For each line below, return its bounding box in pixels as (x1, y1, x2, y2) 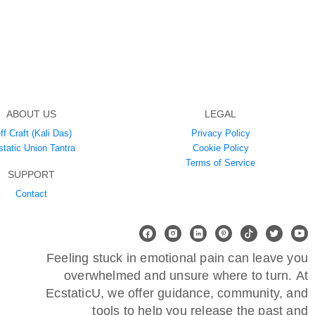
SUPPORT (8, 169, 56, 181)
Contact (15, 188, 48, 200)
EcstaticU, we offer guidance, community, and (46, 286, 308, 301)
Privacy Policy (191, 128, 250, 139)
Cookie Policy (192, 143, 249, 154)
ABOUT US (6, 108, 57, 120)
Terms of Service (186, 157, 256, 169)
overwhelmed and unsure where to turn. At (63, 269, 308, 283)
